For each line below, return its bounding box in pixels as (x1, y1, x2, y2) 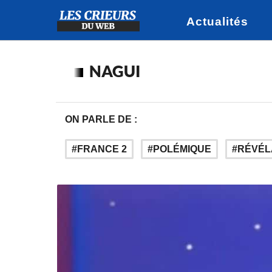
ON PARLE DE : (65, 114, 137, 124)
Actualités (186, 15, 248, 28)
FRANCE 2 (77, 144, 127, 154)
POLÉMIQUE (153, 144, 211, 154)
